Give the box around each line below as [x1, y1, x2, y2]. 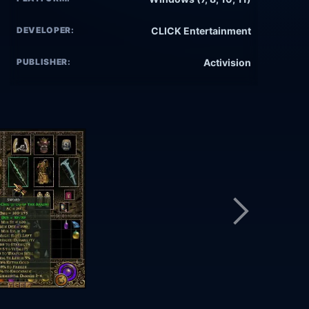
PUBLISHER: [17, 57, 71, 68]
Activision [203, 57, 251, 69]
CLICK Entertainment [151, 25, 251, 37]
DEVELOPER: [17, 25, 74, 36]
